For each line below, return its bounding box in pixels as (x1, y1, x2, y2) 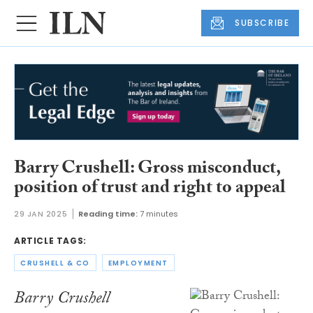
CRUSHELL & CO (20, 257, 90, 268)
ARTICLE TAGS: (14, 235, 87, 247)
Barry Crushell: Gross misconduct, (14, 154, 280, 185)
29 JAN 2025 (14, 208, 68, 220)
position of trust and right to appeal (14, 173, 286, 205)
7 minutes (140, 208, 179, 220)
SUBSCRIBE (235, 17, 290, 29)
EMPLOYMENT (108, 257, 168, 268)
